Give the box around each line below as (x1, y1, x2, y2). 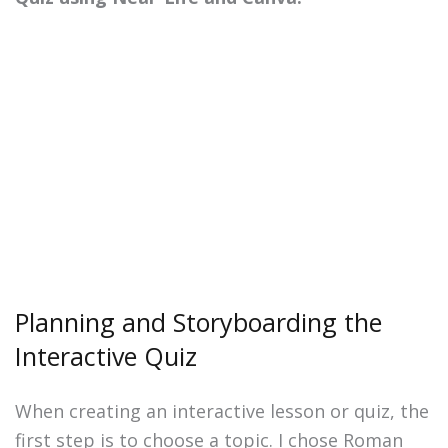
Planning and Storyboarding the (15, 305, 382, 340)
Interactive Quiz (15, 339, 197, 374)
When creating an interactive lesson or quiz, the (15, 399, 429, 424)
